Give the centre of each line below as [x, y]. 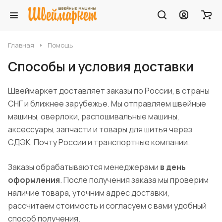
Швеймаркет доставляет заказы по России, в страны [109, 91]
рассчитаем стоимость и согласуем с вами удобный [107, 206]
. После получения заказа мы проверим [134, 180]
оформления [34, 180]
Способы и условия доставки [101, 66]
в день [173, 167]
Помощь [60, 45]
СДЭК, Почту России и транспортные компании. [99, 142]
